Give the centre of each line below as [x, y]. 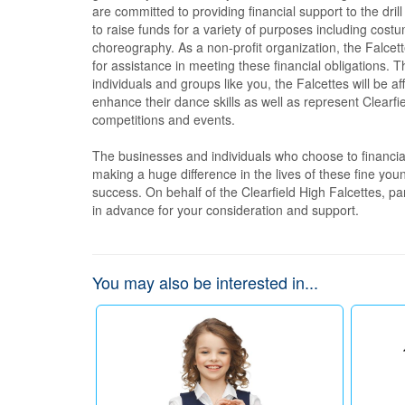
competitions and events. [164, 119]
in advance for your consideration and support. [226, 210]
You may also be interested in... [205, 282]
